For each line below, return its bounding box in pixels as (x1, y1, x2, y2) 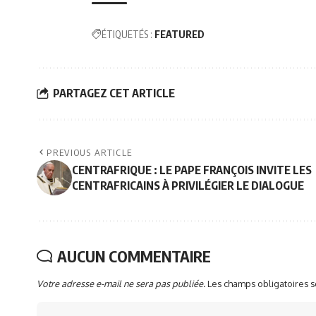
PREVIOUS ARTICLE (47, 146, 133, 158)
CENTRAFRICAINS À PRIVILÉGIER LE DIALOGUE (72, 178, 304, 193)
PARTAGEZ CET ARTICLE (53, 86, 175, 101)
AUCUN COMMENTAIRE (57, 245, 211, 266)
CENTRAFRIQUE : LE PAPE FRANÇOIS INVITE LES (72, 162, 312, 177)
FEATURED (154, 28, 205, 40)
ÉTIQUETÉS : (102, 28, 152, 40)
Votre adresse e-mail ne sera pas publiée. (37, 277, 205, 289)
